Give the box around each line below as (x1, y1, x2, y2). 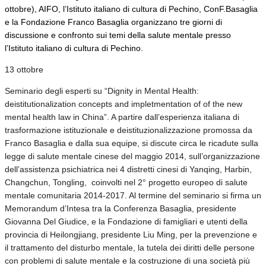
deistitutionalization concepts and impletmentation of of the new (5, 99, 242, 109)
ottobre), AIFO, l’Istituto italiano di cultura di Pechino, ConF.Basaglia (5, 4, 258, 14)
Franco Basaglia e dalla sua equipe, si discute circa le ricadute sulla (5, 138, 258, 148)
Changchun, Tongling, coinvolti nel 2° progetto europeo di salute (5, 177, 248, 187)
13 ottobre (5, 64, 43, 74)
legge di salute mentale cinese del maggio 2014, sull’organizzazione (5, 151, 260, 161)
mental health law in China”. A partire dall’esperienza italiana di (5, 112, 239, 122)
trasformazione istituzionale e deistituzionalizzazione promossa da (5, 125, 252, 135)
